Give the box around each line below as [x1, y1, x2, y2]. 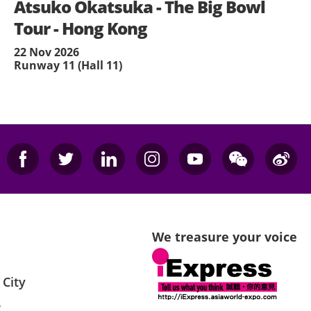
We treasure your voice [151, 228, 297, 246]
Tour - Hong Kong [14, 17, 147, 40]
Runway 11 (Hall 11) [14, 58, 122, 74]
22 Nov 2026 [14, 44, 79, 60]
